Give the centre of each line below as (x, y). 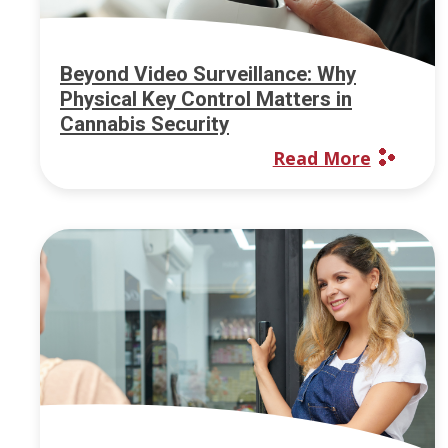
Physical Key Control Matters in (206, 99)
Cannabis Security (144, 124)
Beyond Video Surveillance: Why (208, 74)
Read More (321, 158)
